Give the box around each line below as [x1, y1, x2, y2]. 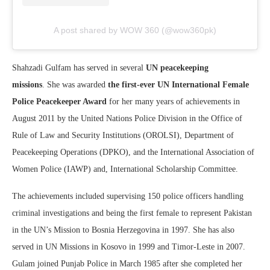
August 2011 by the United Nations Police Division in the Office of [12, 114, 242, 124]
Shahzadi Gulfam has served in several [12, 63, 146, 73]
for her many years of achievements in [107, 97, 240, 107]
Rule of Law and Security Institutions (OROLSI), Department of [12, 131, 234, 140]
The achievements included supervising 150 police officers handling [12, 192, 243, 201]
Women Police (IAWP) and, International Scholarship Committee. [12, 165, 238, 174]
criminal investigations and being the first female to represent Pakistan [12, 209, 252, 218]
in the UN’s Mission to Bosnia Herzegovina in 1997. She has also [12, 225, 234, 235]
